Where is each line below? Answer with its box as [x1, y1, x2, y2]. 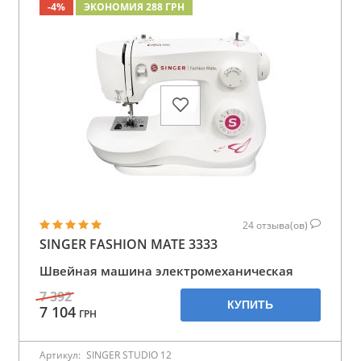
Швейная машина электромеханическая [39, 262, 293, 279]
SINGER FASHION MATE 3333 [39, 234, 218, 253]
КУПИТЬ [227, 297, 274, 311]
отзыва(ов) [256, 218, 310, 232]
